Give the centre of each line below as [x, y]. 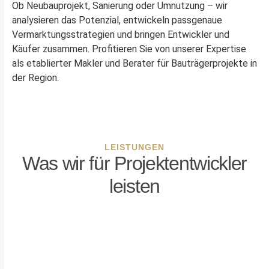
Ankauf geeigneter [65, 249]
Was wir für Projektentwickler [134, 163]
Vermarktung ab [191, 219]
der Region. [35, 78]
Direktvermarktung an [194, 250]
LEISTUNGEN [134, 147]
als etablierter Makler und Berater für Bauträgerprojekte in [134, 63]
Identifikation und [63, 234]
